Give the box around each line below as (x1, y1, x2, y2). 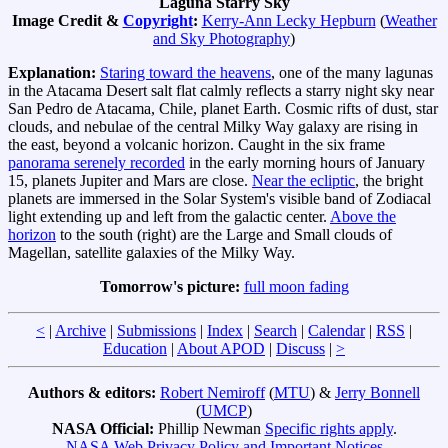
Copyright (122, 11, 193, 29)
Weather (384, 11, 437, 29)
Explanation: (8, 63, 100, 81)
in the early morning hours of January (185, 153, 425, 171)
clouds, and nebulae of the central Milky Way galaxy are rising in (8, 117, 418, 135)
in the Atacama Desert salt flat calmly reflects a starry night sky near (8, 81, 434, 99)
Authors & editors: (28, 383, 160, 401)
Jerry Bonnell (335, 383, 420, 401)
